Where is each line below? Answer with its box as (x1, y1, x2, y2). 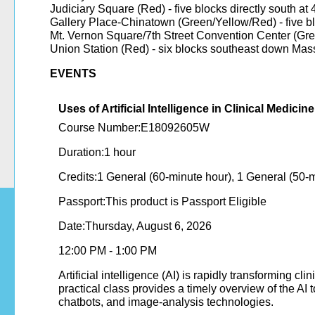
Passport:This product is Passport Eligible (58, 195, 266, 208)
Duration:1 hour (58, 146, 136, 159)
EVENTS (50, 67, 96, 80)
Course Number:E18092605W (58, 122, 210, 134)
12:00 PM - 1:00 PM (58, 245, 157, 257)
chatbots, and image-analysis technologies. (58, 296, 274, 309)
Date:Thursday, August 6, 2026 (58, 220, 212, 233)
